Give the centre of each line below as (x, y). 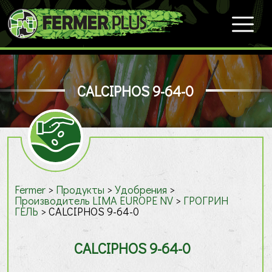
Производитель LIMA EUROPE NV (94, 200)
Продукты (80, 189)
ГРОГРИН (206, 200)
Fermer (30, 189)
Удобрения (141, 189)
